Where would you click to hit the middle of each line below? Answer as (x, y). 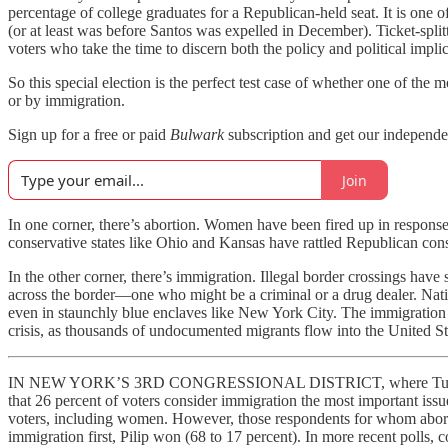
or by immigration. (66, 100)
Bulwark (197, 134)
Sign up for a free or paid (89, 134)
